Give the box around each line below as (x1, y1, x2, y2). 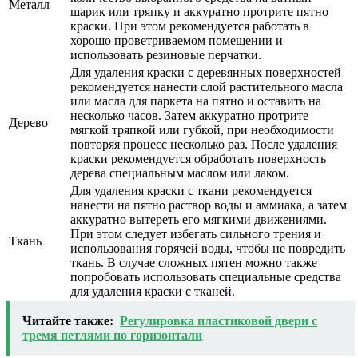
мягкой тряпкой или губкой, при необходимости (70, 122, 334, 137)
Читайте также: (22, 313, 113, 328)
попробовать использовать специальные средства (70, 269, 341, 284)
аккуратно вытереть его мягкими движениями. (70, 212, 327, 226)
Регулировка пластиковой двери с (120, 313, 317, 328)
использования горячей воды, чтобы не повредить (70, 241, 345, 255)
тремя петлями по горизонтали (22, 328, 202, 342)
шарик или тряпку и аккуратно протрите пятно (70, 4, 328, 18)
